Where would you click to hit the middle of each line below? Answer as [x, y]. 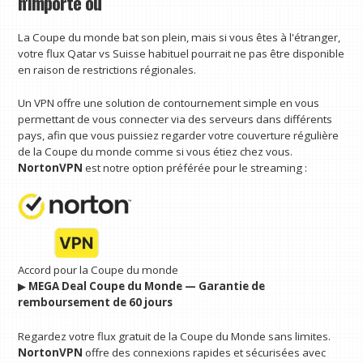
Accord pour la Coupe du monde [98, 270]
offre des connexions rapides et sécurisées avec [205, 352]
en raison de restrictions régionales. [107, 69]
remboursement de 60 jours [96, 303]
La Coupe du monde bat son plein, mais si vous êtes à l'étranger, [179, 37]
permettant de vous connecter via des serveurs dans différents [175, 120]
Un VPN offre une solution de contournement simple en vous [169, 103]
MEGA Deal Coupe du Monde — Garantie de [147, 286]
